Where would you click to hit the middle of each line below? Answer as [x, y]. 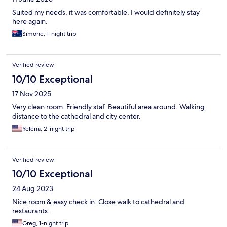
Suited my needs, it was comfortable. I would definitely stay [106, 12]
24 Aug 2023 [33, 189]
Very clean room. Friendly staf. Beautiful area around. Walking [108, 107]
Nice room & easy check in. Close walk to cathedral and [98, 202]
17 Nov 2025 [32, 94]
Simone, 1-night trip [49, 34]
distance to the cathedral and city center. [77, 116]
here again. [30, 22]
